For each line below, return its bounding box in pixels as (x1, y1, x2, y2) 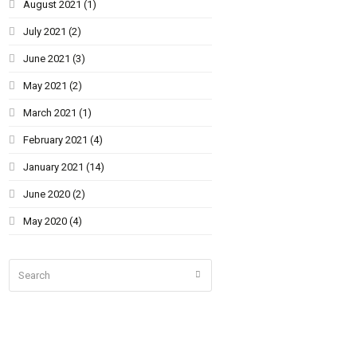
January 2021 (23, 160, 84, 173)
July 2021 (23, 25, 67, 37)
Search (9, 261, 41, 273)
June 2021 (23, 52, 71, 65)
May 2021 (23, 79, 68, 92)
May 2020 (23, 214, 68, 227)
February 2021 (23, 133, 88, 146)
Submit (201, 269, 231, 280)
